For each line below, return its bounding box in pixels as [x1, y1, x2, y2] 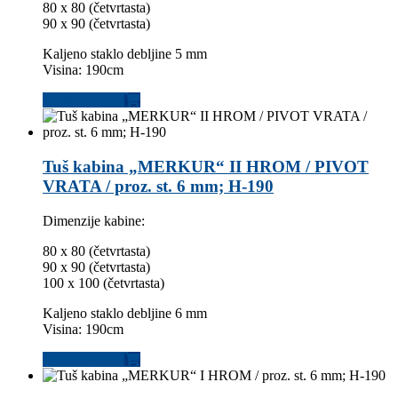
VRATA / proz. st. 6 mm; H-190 [43, 176, 274, 195]
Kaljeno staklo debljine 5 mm [43, 46, 207, 62]
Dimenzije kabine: [43, 212, 145, 228]
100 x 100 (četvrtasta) [43, 275, 164, 291]
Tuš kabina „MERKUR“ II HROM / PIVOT [43, 156, 369, 176]
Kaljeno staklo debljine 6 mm [43, 305, 207, 321]
